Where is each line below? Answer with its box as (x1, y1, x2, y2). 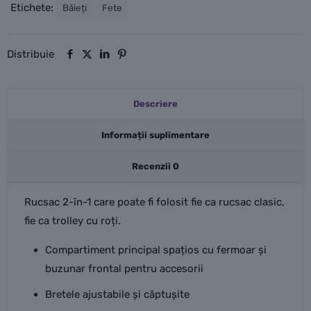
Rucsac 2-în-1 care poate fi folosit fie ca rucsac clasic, (24, 196, 285, 208)
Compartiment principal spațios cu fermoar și (44, 244, 267, 256)
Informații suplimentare (101, 130, 210, 140)
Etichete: (10, 1, 56, 14)
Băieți (62, 2, 87, 13)
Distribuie (7, 48, 54, 60)
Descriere (133, 99, 178, 109)
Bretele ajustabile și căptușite (44, 288, 190, 301)
